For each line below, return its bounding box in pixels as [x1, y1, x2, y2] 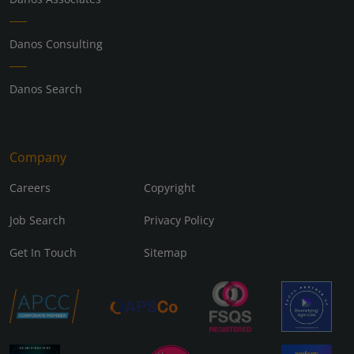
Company [9, 148, 66, 166]
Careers [9, 179, 51, 195]
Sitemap [143, 244, 187, 260]
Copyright [143, 179, 195, 195]
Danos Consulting [9, 36, 103, 51]
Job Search [9, 212, 66, 228]
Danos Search [9, 81, 82, 96]
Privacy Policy [143, 212, 214, 228]
